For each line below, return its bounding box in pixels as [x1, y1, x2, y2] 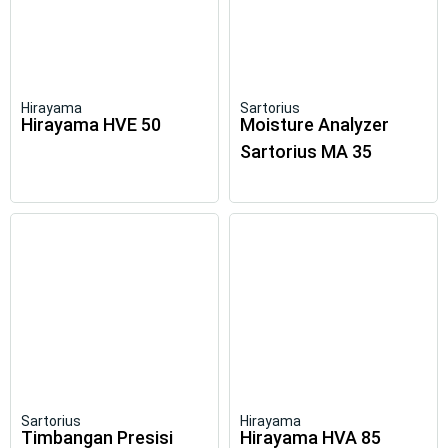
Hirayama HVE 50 [21, 114, 161, 135]
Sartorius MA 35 [240, 141, 372, 162]
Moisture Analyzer [240, 114, 389, 135]
